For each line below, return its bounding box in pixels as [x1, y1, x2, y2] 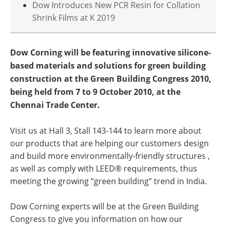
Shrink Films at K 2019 [32, 12, 115, 23]
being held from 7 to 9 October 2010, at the [10, 86, 181, 97]
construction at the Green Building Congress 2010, [10, 73, 211, 84]
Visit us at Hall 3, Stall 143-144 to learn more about [10, 125, 201, 136]
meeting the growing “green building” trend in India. [10, 176, 207, 186]
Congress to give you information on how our [10, 213, 183, 224]
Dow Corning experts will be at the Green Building [10, 201, 199, 211]
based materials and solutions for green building [10, 60, 206, 71]
